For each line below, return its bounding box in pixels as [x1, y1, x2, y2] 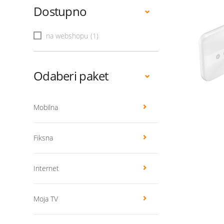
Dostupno [33, 3, 87, 19]
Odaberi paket [33, 67, 108, 84]
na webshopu [46, 31, 88, 40]
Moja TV [33, 194, 58, 203]
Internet [33, 163, 59, 173]
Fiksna [33, 133, 53, 142]
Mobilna [33, 102, 58, 112]
